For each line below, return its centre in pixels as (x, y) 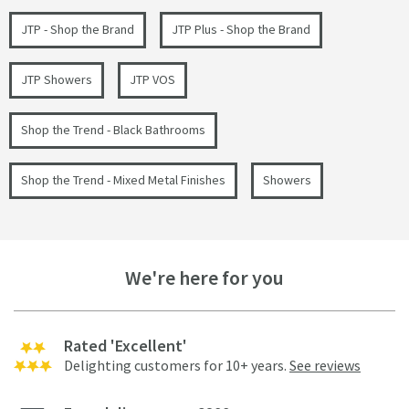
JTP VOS (152, 80)
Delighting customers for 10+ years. (177, 366)
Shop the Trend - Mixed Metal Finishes (123, 180)
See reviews (325, 366)
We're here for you (204, 278)
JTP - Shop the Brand (78, 30)
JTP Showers (57, 80)
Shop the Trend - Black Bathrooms (113, 130)
